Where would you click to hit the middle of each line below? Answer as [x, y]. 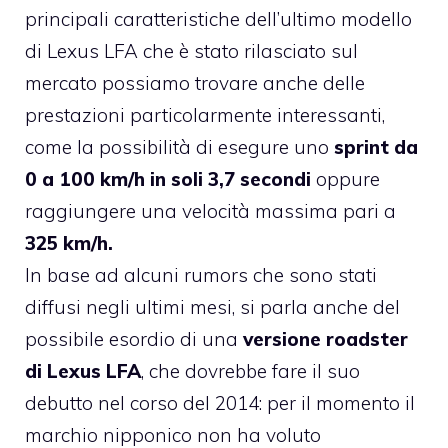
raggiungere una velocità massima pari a [210, 210]
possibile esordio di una [131, 338]
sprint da [376, 146]
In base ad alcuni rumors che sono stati [201, 274]
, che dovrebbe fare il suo [250, 370]
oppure [345, 178]
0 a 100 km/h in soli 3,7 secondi [168, 178]
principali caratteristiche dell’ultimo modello [218, 18]
